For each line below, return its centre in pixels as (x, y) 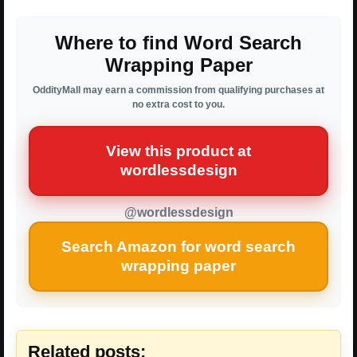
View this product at (178, 151)
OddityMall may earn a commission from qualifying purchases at (178, 90)
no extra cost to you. (178, 104)
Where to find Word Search (178, 42)
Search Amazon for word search (178, 246)
